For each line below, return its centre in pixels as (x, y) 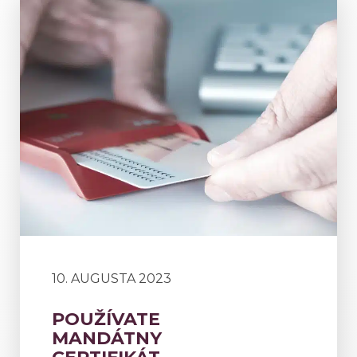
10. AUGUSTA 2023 (112, 279)
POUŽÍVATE (106, 319)
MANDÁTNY (107, 338)
